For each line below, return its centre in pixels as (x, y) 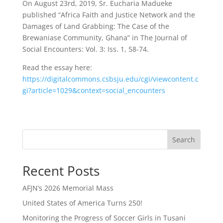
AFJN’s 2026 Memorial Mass (68, 188)
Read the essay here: (57, 67)
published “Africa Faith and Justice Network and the (109, 15)
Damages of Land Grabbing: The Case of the (96, 26)
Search (184, 139)
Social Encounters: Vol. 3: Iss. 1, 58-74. (85, 49)
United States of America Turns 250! (82, 203)
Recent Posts (61, 171)
